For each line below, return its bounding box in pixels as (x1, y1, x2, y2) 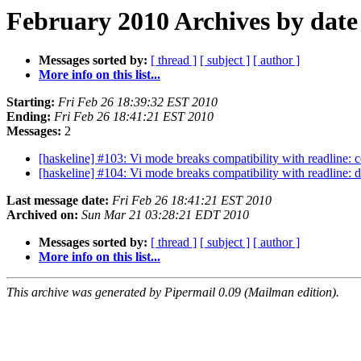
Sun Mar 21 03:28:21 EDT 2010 (81, 208, 249, 222)
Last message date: (6, 193, 109, 208)
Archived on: (6, 208, 78, 222)
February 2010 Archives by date (6, 6, 358, 35)
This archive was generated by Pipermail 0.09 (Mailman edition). (6, 285, 339, 300)
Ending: (6, 110, 51, 124)
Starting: (6, 95, 55, 110)
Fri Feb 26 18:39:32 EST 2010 (58, 95, 218, 110)
